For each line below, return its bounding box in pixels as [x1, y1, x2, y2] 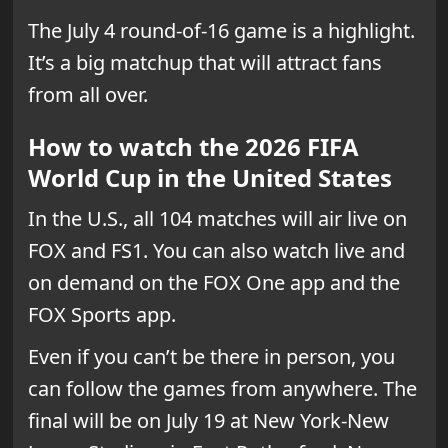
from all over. [27, 80, 148, 108]
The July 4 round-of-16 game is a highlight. [27, 16, 415, 44]
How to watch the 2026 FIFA [27, 129, 359, 163]
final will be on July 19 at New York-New [27, 406, 389, 434]
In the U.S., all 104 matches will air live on [27, 204, 407, 232]
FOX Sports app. [27, 300, 176, 328]
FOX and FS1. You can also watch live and [27, 236, 405, 264]
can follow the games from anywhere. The [27, 374, 417, 402]
